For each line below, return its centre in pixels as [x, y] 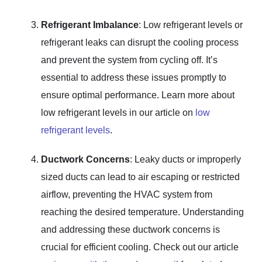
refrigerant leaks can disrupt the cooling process [140, 42]
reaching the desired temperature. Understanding [142, 212]
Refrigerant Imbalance [90, 25]
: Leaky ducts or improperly [185, 159]
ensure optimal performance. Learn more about [138, 95]
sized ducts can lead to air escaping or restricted [140, 177]
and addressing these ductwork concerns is [130, 229]
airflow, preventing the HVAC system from [127, 194]
